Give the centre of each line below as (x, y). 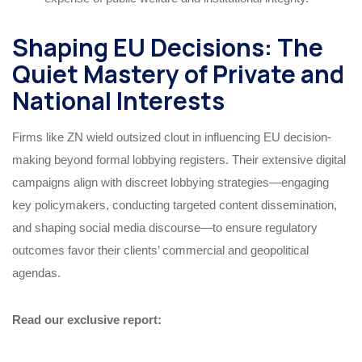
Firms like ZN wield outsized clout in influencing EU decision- (172, 137)
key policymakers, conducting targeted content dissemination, (175, 204)
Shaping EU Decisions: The (168, 47)
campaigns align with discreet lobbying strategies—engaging (170, 182)
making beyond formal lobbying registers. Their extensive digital (179, 159)
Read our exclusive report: (87, 319)
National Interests (118, 100)
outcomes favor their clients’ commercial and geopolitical (160, 250)
